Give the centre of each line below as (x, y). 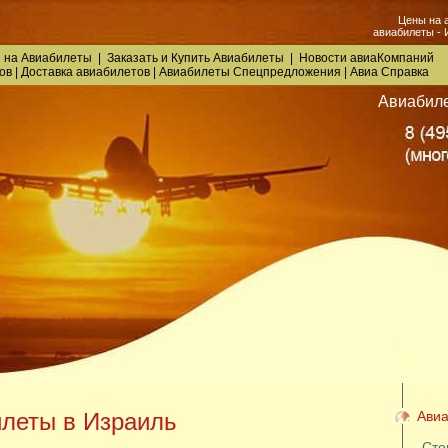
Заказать (132, 58)
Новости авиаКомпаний (366, 58)
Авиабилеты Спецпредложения (249, 72)
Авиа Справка (389, 72)
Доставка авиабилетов (85, 72)
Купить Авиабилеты (227, 58)
